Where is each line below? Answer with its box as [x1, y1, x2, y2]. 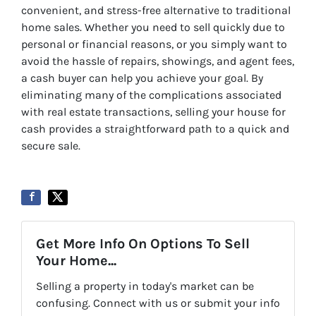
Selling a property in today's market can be [36, 279, 254, 293]
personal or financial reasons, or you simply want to [21, 37, 287, 51]
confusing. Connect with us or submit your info [36, 296, 280, 310]
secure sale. [21, 139, 80, 153]
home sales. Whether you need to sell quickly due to [21, 20, 285, 35]
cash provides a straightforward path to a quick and [21, 122, 289, 136]
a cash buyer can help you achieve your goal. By [21, 71, 263, 85]
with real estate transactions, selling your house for [21, 105, 286, 119]
